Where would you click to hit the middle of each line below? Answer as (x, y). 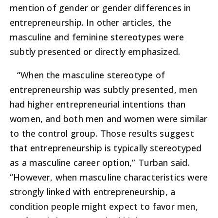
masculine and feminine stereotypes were (97, 37)
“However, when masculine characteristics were (109, 177)
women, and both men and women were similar (109, 119)
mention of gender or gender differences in (100, 8)
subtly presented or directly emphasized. (95, 52)
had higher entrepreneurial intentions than (98, 104)
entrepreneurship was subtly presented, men (104, 90)
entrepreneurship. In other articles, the (91, 23)
